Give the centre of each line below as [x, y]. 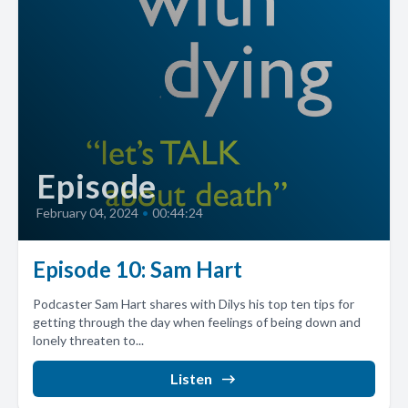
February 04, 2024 [87, 213]
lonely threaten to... [88, 340]
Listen [191, 378]
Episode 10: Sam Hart [138, 269]
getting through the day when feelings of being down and [197, 322]
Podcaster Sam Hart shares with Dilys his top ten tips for [194, 304]
